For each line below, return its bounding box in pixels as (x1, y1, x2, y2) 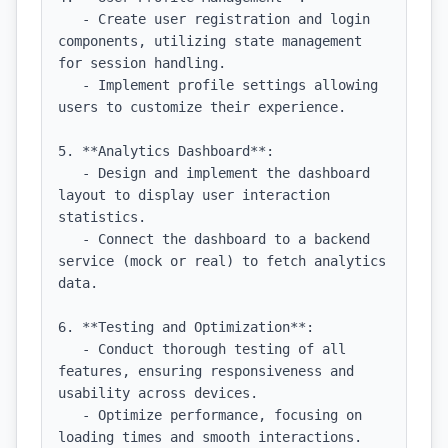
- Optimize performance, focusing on (58, 407, 82, 423)
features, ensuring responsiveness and (58, 363, 354, 379)
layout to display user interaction (58, 187, 330, 203)
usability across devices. (58, 385, 258, 401)
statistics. (58, 209, 146, 225)
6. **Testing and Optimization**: (58, 319, 314, 335)
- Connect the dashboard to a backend (58, 231, 82, 247)
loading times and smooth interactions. (58, 429, 362, 445)
